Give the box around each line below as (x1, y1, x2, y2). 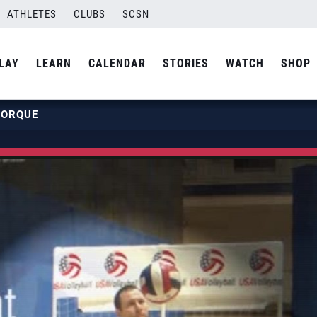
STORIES (163, 57, 209, 70)
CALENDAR (88, 57, 146, 70)
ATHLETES (7, 8, 57, 21)
